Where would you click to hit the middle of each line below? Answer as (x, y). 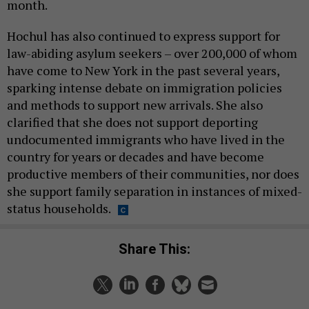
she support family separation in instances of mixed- (154, 191)
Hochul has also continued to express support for (143, 36)
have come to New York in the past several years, (143, 70)
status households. (59, 208)
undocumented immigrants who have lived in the (146, 139)
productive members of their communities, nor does (153, 173)
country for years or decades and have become (136, 156)
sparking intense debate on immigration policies (144, 87)
